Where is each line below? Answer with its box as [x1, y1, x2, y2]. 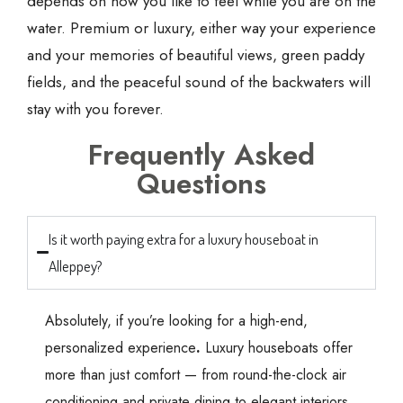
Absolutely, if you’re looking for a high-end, [45, 309, 308, 331]
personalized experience [45, 336, 196, 358]
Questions [137, 162, 266, 204]
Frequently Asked [88, 133, 315, 175]
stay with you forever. [27, 97, 164, 120]
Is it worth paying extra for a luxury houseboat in [49, 228, 319, 248]
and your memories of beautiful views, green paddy [27, 43, 364, 66]
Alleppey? [49, 255, 103, 275]
